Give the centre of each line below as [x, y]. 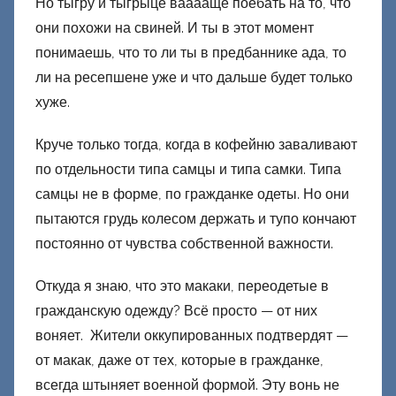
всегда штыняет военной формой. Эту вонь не [187, 385]
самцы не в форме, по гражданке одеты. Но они [192, 194]
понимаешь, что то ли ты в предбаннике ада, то [191, 53]
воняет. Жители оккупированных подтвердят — [192, 336]
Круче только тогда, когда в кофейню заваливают [196, 145]
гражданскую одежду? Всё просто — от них [176, 311]
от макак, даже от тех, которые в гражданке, [179, 361]
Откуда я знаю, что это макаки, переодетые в [182, 286]
